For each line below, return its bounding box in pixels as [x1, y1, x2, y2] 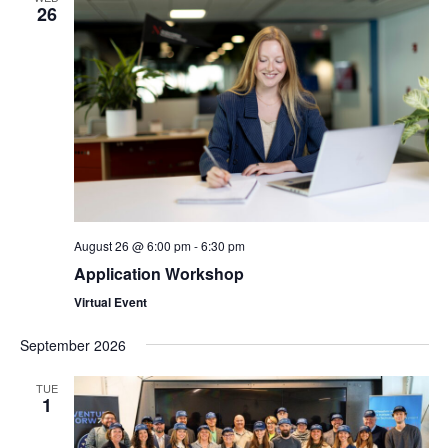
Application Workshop [73, 261, 244, 285]
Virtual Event [73, 292, 147, 311]
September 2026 [19, 334, 126, 355]
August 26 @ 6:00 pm [73, 236, 191, 254]
